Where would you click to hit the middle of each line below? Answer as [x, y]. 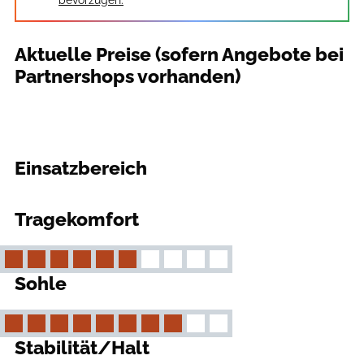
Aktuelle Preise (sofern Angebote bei [179, 55]
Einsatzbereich [81, 169]
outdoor [339, 181]
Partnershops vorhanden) [128, 77]
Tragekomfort [77, 220]
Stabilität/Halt [82, 348]
